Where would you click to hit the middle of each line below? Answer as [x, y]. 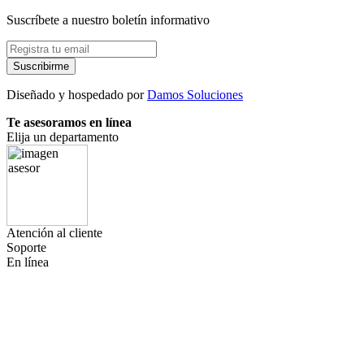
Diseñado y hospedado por [77, 94]
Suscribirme [41, 66]
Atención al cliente [54, 232]
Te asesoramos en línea [69, 122]
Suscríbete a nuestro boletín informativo [108, 19]
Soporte [26, 247]
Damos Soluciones [195, 94]
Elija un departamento [63, 136]
